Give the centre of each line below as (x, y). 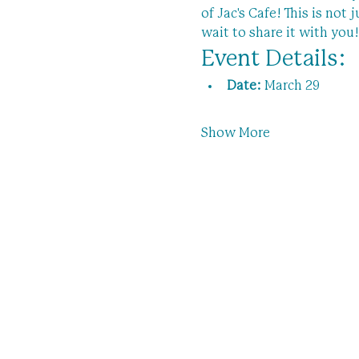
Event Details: (273, 59)
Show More (235, 133)
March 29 (290, 86)
